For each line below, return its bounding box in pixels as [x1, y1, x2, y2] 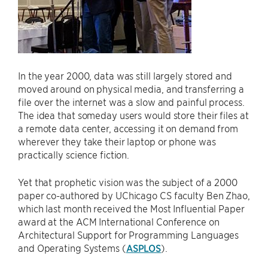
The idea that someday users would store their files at [18, 109, 249, 121]
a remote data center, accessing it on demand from [18, 122, 239, 134]
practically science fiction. [18, 148, 130, 160]
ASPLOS [126, 242, 162, 254]
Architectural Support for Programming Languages [18, 229, 239, 240]
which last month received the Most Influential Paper [18, 202, 245, 214]
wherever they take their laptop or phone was [18, 135, 216, 147]
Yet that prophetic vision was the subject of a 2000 [18, 176, 237, 188]
